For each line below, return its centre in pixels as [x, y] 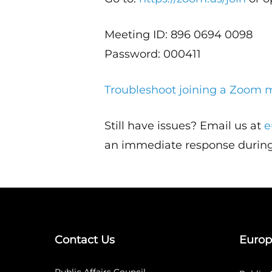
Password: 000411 [153, 54]
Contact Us [85, 240]
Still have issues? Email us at [185, 126]
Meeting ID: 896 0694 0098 [179, 35]
